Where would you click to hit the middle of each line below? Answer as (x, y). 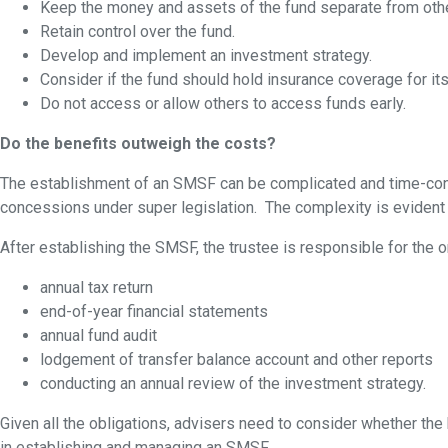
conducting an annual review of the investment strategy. (233, 383)
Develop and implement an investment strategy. (206, 55)
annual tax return (96, 287)
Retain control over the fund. (137, 31)
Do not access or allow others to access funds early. (223, 103)
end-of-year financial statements (154, 311)
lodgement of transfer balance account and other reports (236, 359)
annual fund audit (98, 335)
